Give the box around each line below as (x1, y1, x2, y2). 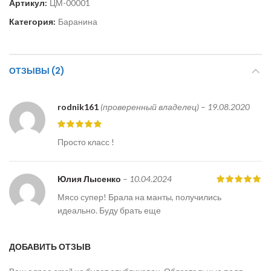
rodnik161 (57, 102, 100, 112)
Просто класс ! (57, 137, 114, 147)
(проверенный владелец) (100, 102, 199, 112)
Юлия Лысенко (57, 174, 123, 184)
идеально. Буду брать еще (57, 205, 161, 215)
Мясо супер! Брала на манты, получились (57, 192, 221, 202)
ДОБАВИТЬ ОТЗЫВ (9, 241, 91, 253)
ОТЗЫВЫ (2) (9, 65, 65, 77)
